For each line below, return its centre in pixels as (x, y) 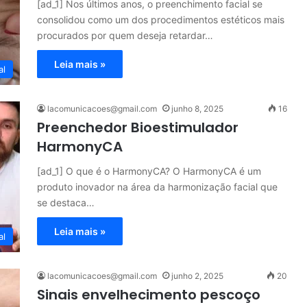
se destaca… (66, 202)
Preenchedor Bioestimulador (138, 127)
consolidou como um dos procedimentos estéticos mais (161, 20)
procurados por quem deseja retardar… (125, 35)
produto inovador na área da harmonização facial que (157, 187)
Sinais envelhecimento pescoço (149, 295)
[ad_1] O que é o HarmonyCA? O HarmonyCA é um (149, 171)
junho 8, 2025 (197, 109)
